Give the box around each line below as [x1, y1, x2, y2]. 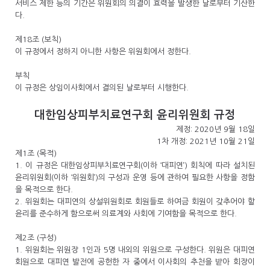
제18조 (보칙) [15, 36, 64, 43]
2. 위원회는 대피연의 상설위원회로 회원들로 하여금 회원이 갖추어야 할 [15, 198, 255, 206]
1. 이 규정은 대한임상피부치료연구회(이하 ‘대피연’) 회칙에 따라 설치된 [15, 162, 255, 169]
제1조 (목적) [15, 149, 57, 157]
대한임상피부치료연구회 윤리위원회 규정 [34, 109, 236, 121]
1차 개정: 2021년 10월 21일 [157, 137, 255, 145]
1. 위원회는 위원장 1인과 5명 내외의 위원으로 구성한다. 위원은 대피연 [15, 246, 255, 254]
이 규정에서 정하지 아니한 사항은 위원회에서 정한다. [15, 48, 191, 55]
